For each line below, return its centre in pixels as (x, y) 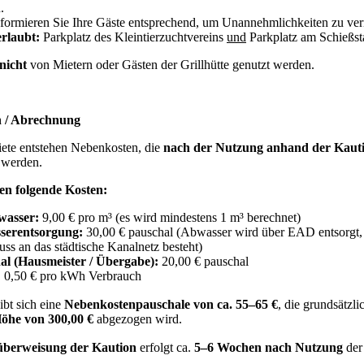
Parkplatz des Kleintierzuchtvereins (133, 37)
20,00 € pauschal (207, 261)
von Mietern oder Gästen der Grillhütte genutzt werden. (174, 64)
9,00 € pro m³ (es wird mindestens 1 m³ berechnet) (173, 217)
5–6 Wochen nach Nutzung (270, 347)
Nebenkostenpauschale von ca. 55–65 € (171, 304)
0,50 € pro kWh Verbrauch (74, 275)
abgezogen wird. (141, 318)
